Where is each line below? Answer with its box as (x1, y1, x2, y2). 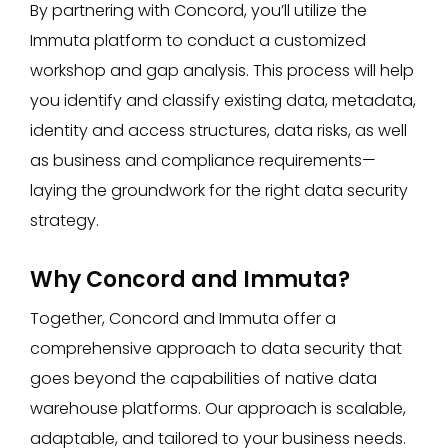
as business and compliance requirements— (30, 149, 376, 172)
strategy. (30, 209, 99, 232)
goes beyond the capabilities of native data (30, 367, 377, 390)
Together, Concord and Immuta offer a (30, 307, 336, 330)
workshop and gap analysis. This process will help (30, 59, 414, 82)
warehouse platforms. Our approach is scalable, (30, 397, 406, 420)
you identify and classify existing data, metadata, (30, 89, 416, 112)
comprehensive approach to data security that (30, 337, 402, 360)
